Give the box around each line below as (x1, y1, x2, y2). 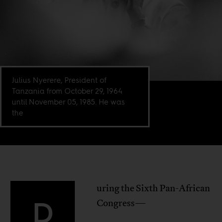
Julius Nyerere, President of (12, 75, 107, 86)
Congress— (96, 197, 146, 210)
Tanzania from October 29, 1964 (12, 86, 123, 97)
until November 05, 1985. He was (12, 97, 125, 108)
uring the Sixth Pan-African (96, 182, 210, 195)
